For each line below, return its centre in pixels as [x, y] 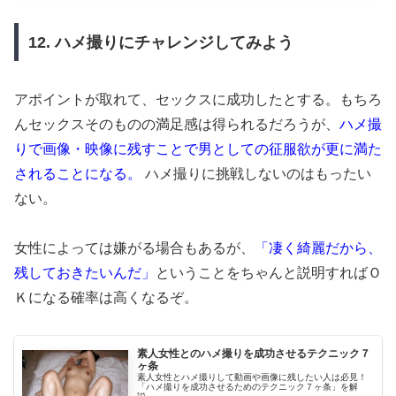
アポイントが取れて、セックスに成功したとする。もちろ [198, 99]
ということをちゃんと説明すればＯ [269, 273]
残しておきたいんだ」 [85, 273]
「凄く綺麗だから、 [318, 248]
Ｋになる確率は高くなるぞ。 [106, 298]
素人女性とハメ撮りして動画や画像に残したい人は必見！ [252, 377]
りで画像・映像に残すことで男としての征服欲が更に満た [198, 148]
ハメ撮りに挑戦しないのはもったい [256, 173]
